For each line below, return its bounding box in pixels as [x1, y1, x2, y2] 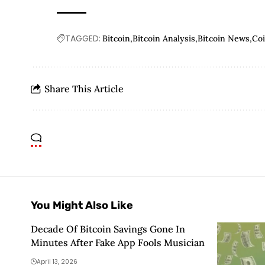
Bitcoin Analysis [132, 33, 196, 44]
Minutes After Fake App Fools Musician [31, 237, 205, 249]
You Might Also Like [31, 199, 133, 212]
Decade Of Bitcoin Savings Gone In [31, 223, 185, 235]
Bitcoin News [198, 33, 250, 44]
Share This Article [44, 82, 124, 95]
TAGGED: [65, 33, 101, 45]
